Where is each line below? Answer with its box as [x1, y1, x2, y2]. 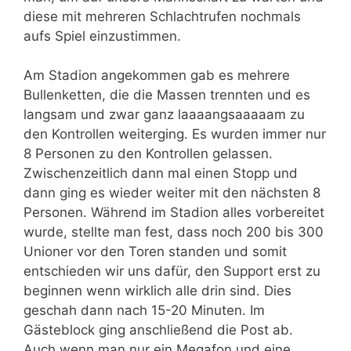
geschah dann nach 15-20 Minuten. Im [24, 302, 265, 319]
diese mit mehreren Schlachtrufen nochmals [24, 8, 301, 24]
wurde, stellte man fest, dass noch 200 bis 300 [24, 224, 324, 241]
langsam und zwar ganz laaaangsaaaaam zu [24, 107, 305, 123]
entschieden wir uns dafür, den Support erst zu [24, 263, 320, 280]
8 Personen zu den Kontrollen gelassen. [24, 146, 273, 162]
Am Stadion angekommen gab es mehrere [24, 67, 290, 84]
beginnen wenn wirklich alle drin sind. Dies [24, 283, 291, 299]
